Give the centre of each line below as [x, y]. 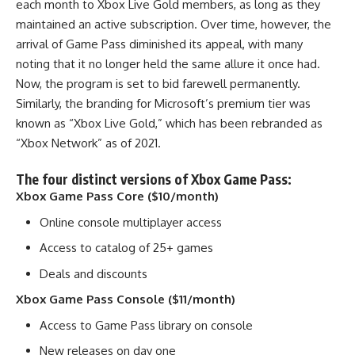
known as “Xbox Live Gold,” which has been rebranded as [169, 123]
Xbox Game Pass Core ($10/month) [117, 196]
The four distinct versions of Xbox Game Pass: [154, 179]
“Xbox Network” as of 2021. [88, 143]
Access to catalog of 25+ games [126, 248]
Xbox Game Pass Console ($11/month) [126, 299]
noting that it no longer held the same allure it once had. [168, 64]
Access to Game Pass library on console [146, 325]
